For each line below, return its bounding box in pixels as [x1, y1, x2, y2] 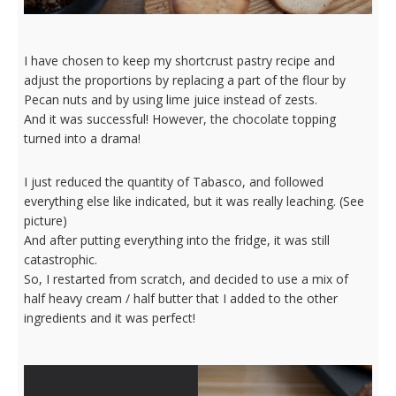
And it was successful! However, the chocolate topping [23, 110, 336, 127]
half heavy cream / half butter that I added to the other [23, 289, 338, 307]
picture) [23, 211, 67, 229]
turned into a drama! [23, 129, 141, 147]
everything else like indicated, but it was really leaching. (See [23, 192, 364, 209]
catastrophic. [23, 250, 97, 268]
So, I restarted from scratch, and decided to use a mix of [23, 270, 348, 287]
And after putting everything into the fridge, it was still [23, 231, 330, 248]
